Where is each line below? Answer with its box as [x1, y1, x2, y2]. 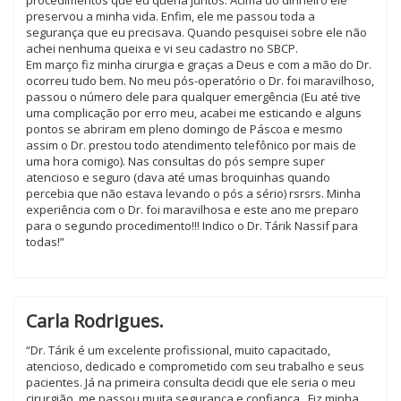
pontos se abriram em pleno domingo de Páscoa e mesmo [26, 121, 343, 137]
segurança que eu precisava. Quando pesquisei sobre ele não [26, 24, 367, 40]
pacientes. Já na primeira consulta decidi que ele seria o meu [26, 374, 355, 390]
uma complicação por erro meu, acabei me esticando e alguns [26, 105, 362, 121]
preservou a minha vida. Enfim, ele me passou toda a [26, 8, 315, 24]
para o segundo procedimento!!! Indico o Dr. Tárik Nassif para [26, 218, 358, 234]
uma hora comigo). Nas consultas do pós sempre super [26, 153, 325, 169]
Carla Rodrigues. [26, 309, 164, 333]
